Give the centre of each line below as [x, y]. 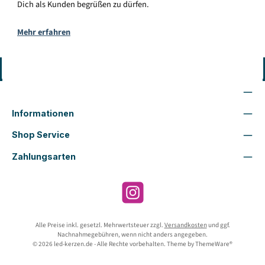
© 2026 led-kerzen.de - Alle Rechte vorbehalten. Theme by [114, 244]
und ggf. [218, 225]
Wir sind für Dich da [54, 92]
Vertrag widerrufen [132, 69]
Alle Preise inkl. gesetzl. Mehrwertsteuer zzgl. [100, 225]
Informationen [43, 114]
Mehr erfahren [44, 32]
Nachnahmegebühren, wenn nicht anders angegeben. [132, 235]
